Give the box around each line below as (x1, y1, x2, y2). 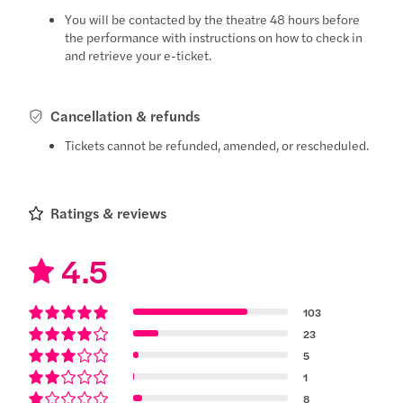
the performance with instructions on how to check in (65, 27, 363, 46)
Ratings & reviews (50, 201, 167, 223)
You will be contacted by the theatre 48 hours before (65, 9, 361, 28)
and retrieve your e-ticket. (65, 45, 212, 64)
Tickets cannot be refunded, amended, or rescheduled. (65, 135, 370, 154)
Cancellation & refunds (50, 104, 201, 126)
